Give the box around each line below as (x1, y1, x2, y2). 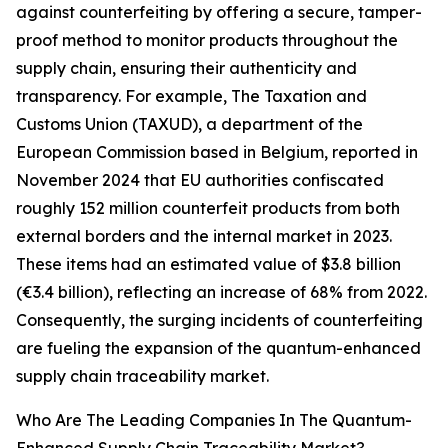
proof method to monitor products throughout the (16, 30, 398, 51)
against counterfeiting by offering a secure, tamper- (16, 2, 422, 23)
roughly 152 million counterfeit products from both (16, 198, 400, 219)
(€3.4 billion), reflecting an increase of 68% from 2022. (16, 282, 427, 303)
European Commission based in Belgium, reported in (16, 142, 418, 163)
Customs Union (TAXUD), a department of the (16, 114, 363, 135)
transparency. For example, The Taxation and (16, 86, 367, 107)
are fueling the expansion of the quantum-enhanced (16, 338, 421, 359)
